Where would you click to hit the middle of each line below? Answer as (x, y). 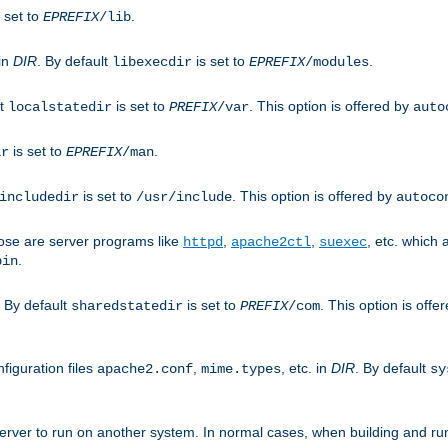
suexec (343, 241)
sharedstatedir (127, 305)
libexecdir (152, 61)
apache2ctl (271, 241)
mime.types (241, 368)
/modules (337, 61)
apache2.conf (145, 368)
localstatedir (60, 106)
